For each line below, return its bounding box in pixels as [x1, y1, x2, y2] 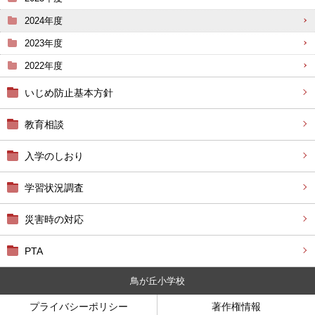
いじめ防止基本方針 [25, 87, 113, 98]
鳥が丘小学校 [130, 275, 185, 286]
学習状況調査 [25, 182, 84, 193]
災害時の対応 [25, 214, 84, 225]
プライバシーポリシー [29, 300, 128, 312]
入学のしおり [25, 150, 84, 162]
